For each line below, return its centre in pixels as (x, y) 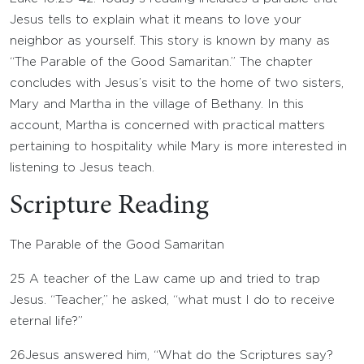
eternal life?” (46, 321)
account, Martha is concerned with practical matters (167, 126)
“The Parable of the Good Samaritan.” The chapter (161, 62)
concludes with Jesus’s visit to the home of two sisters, (177, 83)
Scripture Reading (109, 206)
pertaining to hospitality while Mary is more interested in (178, 147)
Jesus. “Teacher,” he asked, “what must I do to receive (172, 300)
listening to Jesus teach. (82, 168)
